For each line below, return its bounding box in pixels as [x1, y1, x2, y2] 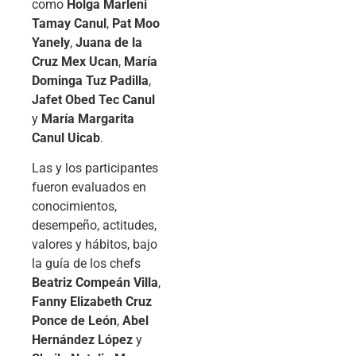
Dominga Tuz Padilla [32, 72, 149, 88]
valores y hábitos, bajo [32, 236, 157, 252]
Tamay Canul [32, 15, 106, 31]
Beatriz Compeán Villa [32, 274, 158, 290]
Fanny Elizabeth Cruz [32, 293, 152, 309]
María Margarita [41, 110, 134, 126]
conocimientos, [32, 198, 117, 214]
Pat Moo [112, 15, 160, 31]
